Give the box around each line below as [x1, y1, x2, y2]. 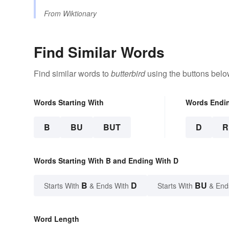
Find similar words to [34, 67, 111, 80]
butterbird [111, 67, 145, 80]
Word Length [34, 214, 79, 224]
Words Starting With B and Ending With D [34, 155, 178, 166]
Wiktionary [63, 8, 97, 19]
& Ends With [87, 180, 131, 191]
